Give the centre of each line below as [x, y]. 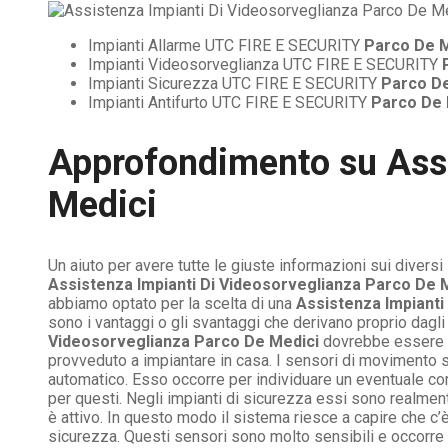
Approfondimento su [217, 162]
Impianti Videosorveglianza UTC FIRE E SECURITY [265, 64]
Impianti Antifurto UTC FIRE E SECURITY [229, 102]
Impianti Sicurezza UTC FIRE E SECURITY [234, 83]
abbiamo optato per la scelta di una [172, 303]
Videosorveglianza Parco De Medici [183, 341]
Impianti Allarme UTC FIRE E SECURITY [226, 45]
